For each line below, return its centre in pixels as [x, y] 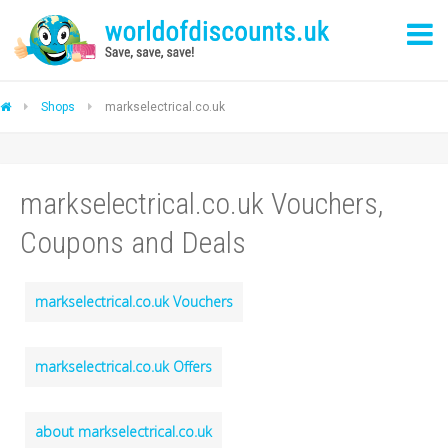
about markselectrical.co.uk [123, 431]
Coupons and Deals [133, 242]
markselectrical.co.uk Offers [123, 366]
